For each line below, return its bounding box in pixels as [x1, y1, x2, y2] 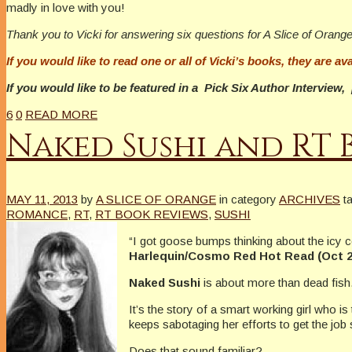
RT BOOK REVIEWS [95, 207, 208, 222]
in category [219, 192, 277, 207]
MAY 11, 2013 [6, 192, 78, 207]
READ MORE [25, 107, 97, 121]
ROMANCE [6, 207, 68, 222]
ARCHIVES [279, 192, 340, 207]
